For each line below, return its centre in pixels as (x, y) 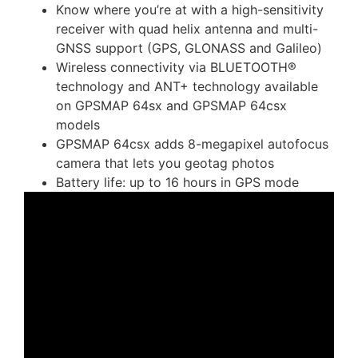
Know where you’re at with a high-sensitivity (190, 10)
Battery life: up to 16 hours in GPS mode (177, 183)
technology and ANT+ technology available (187, 87)
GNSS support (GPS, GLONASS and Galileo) (189, 48)
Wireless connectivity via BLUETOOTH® (176, 68)
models (78, 125)
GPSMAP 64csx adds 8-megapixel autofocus (192, 144)
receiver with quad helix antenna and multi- (187, 29)
